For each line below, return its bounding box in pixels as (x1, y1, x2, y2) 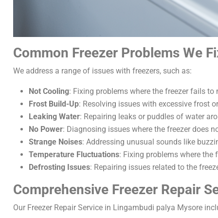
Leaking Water (29, 112, 80, 121)
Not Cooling (29, 87, 69, 96)
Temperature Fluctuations (29, 150, 119, 159)
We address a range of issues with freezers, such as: (13, 66, 192, 75)
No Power (29, 125, 63, 134)
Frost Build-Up (29, 99, 79, 109)
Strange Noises (29, 137, 82, 146)
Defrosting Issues (29, 163, 90, 172)
